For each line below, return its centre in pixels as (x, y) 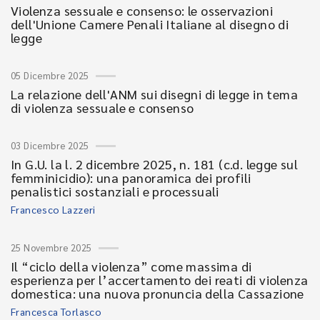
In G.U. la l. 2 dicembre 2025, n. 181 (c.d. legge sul (155, 164)
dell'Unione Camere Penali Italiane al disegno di (150, 24)
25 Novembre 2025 (51, 247)
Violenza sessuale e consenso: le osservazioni (142, 10)
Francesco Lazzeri (53, 209)
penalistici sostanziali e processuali (115, 191)
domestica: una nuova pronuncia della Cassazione (157, 293)
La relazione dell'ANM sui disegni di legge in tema (154, 94)
